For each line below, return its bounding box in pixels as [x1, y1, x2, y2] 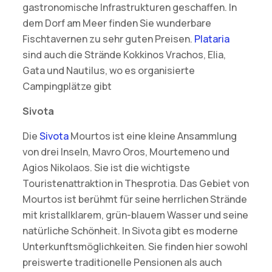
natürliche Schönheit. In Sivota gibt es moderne [22, 224, 238, 238]
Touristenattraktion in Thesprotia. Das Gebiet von [22, 177, 249, 191]
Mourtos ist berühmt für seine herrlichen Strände [22, 192, 247, 206]
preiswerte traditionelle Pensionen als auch [22, 256, 222, 270]
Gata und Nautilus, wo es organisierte [22, 64, 195, 78]
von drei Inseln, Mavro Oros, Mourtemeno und [22, 145, 229, 159]
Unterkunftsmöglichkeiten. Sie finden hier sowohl [22, 240, 248, 254]
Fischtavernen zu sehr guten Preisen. [22, 32, 194, 46]
